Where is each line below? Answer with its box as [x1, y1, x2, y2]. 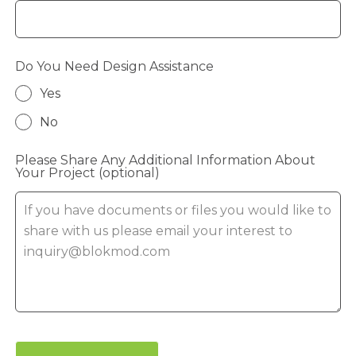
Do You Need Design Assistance [15, 59, 215, 75]
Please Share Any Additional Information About [15, 153, 316, 168]
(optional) [99, 165, 161, 181]
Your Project [15, 165, 96, 181]
